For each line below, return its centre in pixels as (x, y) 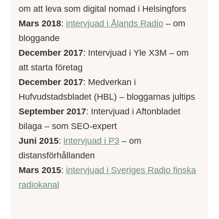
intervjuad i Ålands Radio (115, 24)
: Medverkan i (109, 82)
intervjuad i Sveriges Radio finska (131, 170)
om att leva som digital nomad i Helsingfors (102, 9)
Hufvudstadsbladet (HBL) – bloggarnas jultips (107, 97)
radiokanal (39, 185)
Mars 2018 (40, 24)
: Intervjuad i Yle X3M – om (136, 53)
